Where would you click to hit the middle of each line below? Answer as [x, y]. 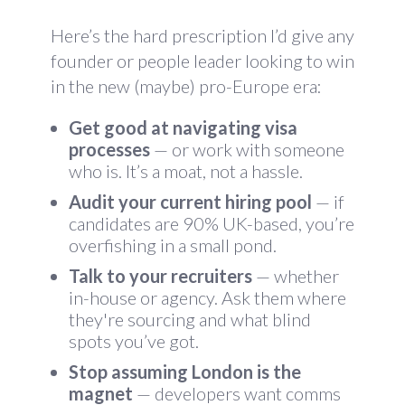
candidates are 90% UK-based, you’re [212, 223]
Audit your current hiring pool [190, 202]
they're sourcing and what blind [190, 319]
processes [109, 149]
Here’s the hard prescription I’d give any [202, 35]
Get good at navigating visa [183, 127]
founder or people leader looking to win [202, 61]
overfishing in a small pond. [173, 245]
